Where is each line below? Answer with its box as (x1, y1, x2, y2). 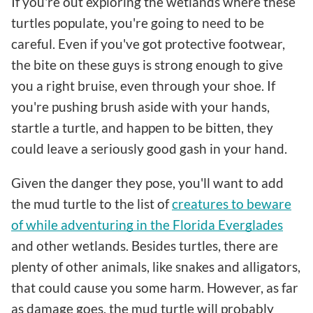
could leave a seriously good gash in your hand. (11, 140, 287, 156)
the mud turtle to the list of (11, 195, 172, 212)
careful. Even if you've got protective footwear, (11, 35, 285, 52)
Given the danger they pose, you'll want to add (11, 174, 284, 191)
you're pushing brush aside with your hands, (11, 98, 270, 115)
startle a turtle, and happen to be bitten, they (11, 119, 273, 136)
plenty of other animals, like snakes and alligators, (11, 258, 300, 275)
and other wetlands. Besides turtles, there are (11, 237, 278, 254)
